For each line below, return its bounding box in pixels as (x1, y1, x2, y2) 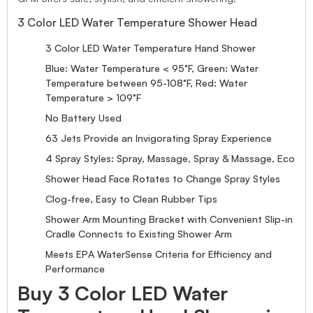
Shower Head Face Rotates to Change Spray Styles (45, 172, 280, 184)
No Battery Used (45, 111, 122, 124)
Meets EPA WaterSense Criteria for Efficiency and (45, 247, 272, 260)
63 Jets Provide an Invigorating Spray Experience (45, 131, 272, 144)
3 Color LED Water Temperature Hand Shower (45, 41, 256, 54)
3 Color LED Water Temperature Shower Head (17, 15, 257, 29)
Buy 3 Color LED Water (17, 280, 228, 305)
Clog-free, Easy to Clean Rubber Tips (45, 192, 217, 205)
